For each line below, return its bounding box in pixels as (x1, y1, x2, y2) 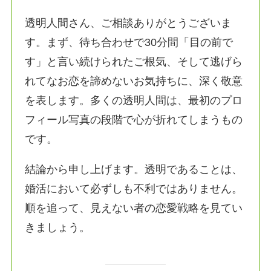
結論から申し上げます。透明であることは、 (25, 163, 243, 175)
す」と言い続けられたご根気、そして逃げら (25, 55, 243, 68)
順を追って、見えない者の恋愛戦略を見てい (25, 201, 243, 214)
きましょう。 (25, 221, 91, 233)
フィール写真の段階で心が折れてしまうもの (25, 113, 243, 126)
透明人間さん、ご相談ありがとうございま (25, 16, 232, 29)
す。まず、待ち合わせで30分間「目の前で (25, 36, 233, 48)
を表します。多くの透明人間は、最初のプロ (25, 94, 243, 106)
